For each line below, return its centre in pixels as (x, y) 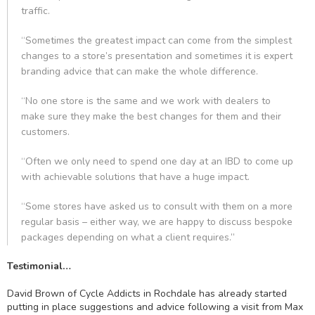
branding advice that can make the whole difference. (140, 71)
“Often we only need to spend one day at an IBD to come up (157, 161)
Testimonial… (39, 266)
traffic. (36, 11)
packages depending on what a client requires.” (128, 237)
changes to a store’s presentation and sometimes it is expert (157, 56)
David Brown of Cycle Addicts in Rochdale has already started (147, 294)
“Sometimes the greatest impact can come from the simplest (156, 40)
